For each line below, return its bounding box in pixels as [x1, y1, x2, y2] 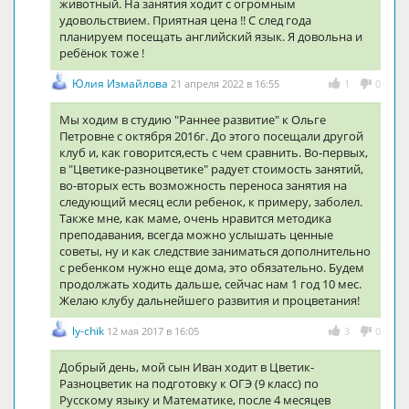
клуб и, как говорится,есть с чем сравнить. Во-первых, [59, 143, 368, 161]
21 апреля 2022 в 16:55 [171, 76, 279, 90]
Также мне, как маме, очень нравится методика [59, 209, 331, 226]
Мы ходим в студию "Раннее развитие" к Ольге [59, 110, 326, 128]
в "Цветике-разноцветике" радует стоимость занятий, [59, 160, 363, 177]
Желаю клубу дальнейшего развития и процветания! [59, 291, 360, 309]
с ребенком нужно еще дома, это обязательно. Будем [59, 258, 364, 276]
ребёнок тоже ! [59, 44, 144, 61]
